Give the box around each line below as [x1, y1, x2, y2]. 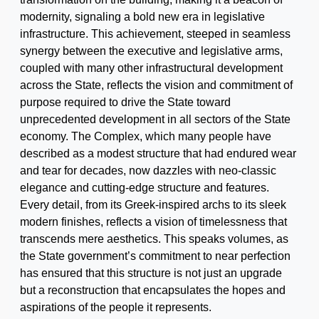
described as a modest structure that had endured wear [20, 147, 296, 159]
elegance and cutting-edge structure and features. [20, 181, 269, 194]
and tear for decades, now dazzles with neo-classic [20, 164, 276, 177]
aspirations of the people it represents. [20, 300, 211, 313]
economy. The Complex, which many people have [20, 130, 271, 142]
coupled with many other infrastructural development [20, 61, 283, 74]
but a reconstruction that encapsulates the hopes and [20, 283, 286, 296]
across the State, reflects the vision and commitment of [20, 78, 293, 91]
